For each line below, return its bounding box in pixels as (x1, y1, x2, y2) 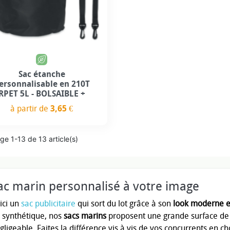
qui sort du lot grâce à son (75, 198, 171, 208)
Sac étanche (18, 69, 65, 79)
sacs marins (63, 210, 106, 221)
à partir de (10, 103, 51, 113)
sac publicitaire (21, 198, 75, 208)
